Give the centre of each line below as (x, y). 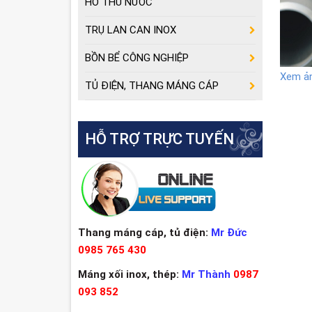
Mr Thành (208, 274)
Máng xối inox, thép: (128, 274)
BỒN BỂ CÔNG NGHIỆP (137, 58)
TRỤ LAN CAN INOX (131, 30)
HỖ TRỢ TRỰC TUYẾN (159, 139)
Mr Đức (229, 233)
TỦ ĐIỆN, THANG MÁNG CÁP (152, 86)
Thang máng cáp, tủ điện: (143, 233)
